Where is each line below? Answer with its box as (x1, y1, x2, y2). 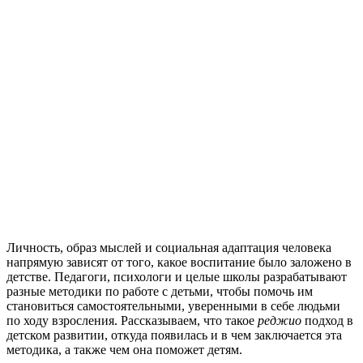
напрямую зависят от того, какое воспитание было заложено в (6, 254, 352, 269)
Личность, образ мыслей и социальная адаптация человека (6, 240, 331, 254)
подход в (301, 313, 353, 327)
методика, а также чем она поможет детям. (6, 342, 242, 357)
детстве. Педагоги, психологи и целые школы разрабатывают (6, 269, 347, 284)
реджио (258, 313, 301, 327)
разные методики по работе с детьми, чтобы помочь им (6, 284, 313, 298)
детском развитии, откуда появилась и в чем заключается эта (6, 327, 342, 342)
